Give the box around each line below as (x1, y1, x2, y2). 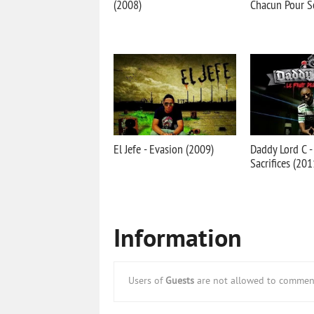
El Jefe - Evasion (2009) (114, 141, 214, 157)
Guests (165, 275, 194, 287)
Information (114, 224, 242, 257)
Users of (128, 275, 165, 287)
